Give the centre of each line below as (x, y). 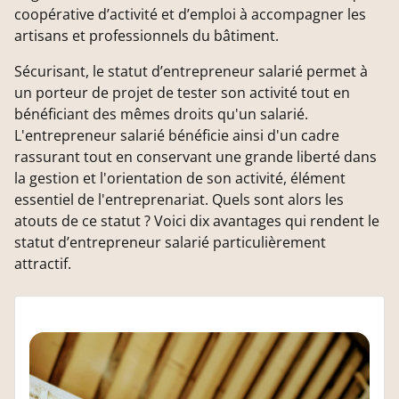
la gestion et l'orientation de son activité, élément (180, 178)
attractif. (43, 263)
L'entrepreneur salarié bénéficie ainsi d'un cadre (177, 135)
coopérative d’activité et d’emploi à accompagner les (190, 14)
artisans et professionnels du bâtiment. (147, 35)
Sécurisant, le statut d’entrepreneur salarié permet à (191, 71)
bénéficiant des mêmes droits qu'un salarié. (161, 114)
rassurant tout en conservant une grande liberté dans (195, 156)
